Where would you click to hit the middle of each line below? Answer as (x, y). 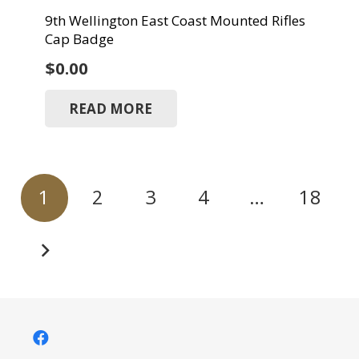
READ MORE (111, 108)
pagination (71, 214)
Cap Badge (79, 39)
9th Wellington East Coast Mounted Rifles (175, 21)
